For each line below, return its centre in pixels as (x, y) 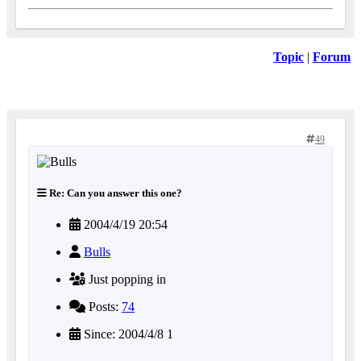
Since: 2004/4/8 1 (127, 334)
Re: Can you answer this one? (114, 193)
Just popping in (126, 280)
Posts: (104, 307)
